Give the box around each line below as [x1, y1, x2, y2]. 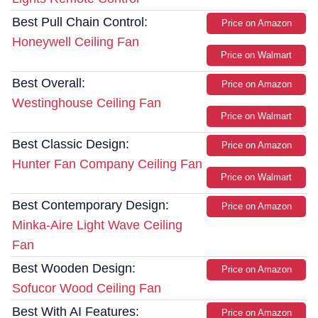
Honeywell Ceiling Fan [12, 35, 139, 50]
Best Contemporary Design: [12, 198, 169, 213]
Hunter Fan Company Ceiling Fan [12, 157, 202, 172]
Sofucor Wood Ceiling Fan [12, 281, 161, 296]
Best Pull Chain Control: [12, 15, 148, 30]
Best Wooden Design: [12, 261, 136, 276]
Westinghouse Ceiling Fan [12, 96, 161, 111]
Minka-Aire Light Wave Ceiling [12, 218, 182, 233]
